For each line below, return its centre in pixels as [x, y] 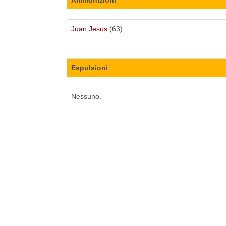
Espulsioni [90, 67]
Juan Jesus [89, 29]
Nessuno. [86, 96]
